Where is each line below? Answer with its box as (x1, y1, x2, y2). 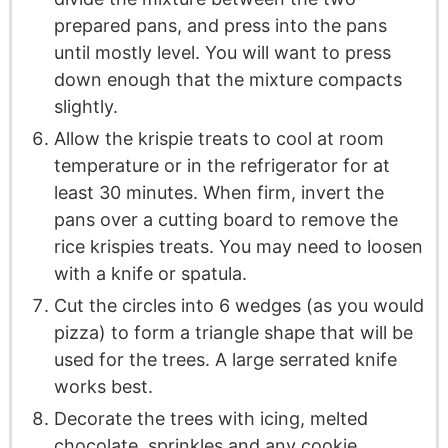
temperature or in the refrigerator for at (53, 155, 390, 177)
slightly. (53, 96, 118, 118)
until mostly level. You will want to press (53, 42, 391, 64)
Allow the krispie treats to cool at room (53, 128, 384, 150)
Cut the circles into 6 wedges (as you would (53, 295, 424, 317)
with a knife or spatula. (53, 263, 247, 285)
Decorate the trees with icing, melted (53, 408, 368, 430)
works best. (53, 376, 153, 398)
